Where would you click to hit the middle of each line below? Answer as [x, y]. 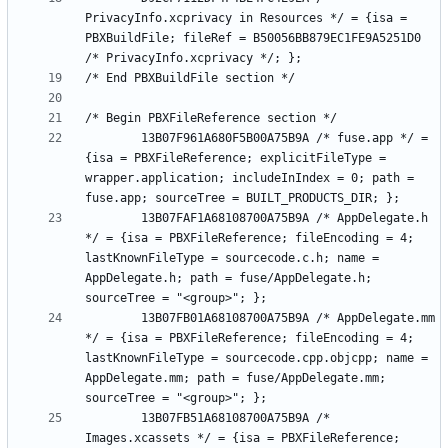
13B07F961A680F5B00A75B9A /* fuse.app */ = [113, 137]
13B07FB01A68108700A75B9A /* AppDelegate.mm [113, 317]
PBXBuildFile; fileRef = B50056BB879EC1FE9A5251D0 [253, 37]
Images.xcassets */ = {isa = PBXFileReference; [242, 437]
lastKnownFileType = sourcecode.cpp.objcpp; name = [256, 357]
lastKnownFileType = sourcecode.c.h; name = [232, 257]
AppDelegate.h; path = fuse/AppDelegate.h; [228, 277]
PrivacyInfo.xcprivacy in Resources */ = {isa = [246, 17]
